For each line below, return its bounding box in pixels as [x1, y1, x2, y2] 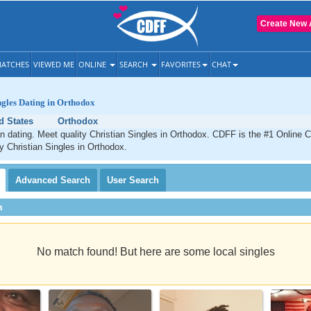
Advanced [15, 175, 60, 185]
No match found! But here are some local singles [36, 246, 275, 258]
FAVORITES [161, 59, 201, 69]
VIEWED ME [33, 59, 74, 69]
